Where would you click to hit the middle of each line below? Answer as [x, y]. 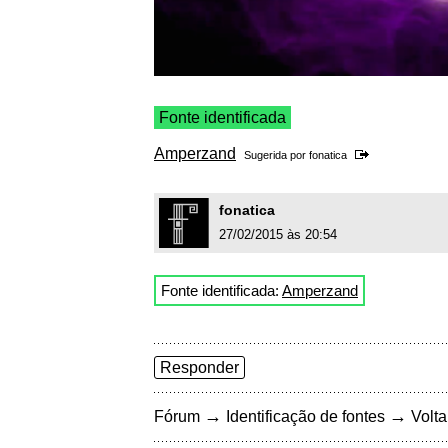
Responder [199, 368]
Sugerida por [276, 155]
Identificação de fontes [305, 417]
